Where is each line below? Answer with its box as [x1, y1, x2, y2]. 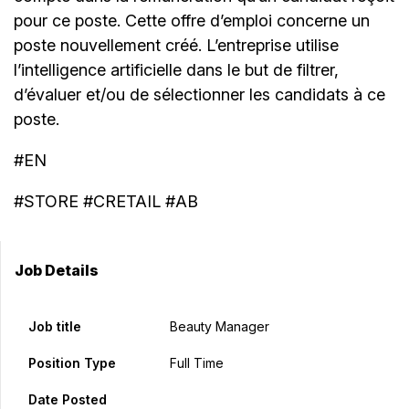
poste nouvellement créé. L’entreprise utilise [14, 36, 339, 56]
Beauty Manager [169, 319, 269, 335]
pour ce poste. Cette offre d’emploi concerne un [14, 11, 370, 31]
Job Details [15, 261, 99, 280]
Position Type [28, 355, 116, 372]
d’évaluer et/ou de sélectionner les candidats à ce [14, 85, 385, 105]
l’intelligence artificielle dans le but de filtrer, [14, 60, 339, 80]
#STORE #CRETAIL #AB [14, 192, 198, 212]
